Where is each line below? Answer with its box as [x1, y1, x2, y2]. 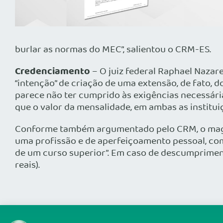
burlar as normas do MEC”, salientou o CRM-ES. [15, 42, 211, 58]
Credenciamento [15, 64, 90, 80]
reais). [15, 158, 40, 173]
